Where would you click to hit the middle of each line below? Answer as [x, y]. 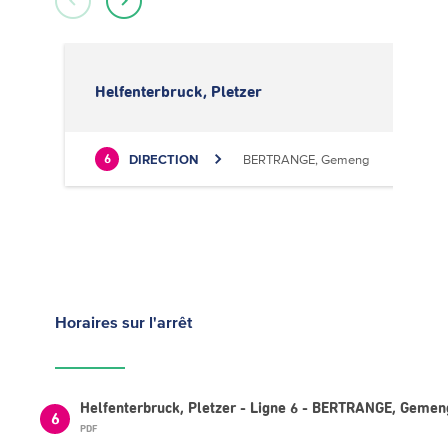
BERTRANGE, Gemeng [306, 159]
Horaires [88, 322]
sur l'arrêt [157, 322]
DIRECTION [163, 159]
